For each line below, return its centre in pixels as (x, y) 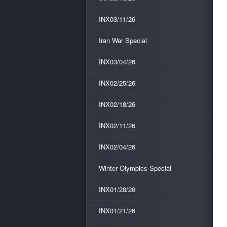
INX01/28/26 (117, 189)
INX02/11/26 (117, 125)
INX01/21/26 (117, 211)
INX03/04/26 (117, 62)
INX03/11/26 (117, 19)
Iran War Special (123, 40)
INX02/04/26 (117, 147)
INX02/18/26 (117, 104)
